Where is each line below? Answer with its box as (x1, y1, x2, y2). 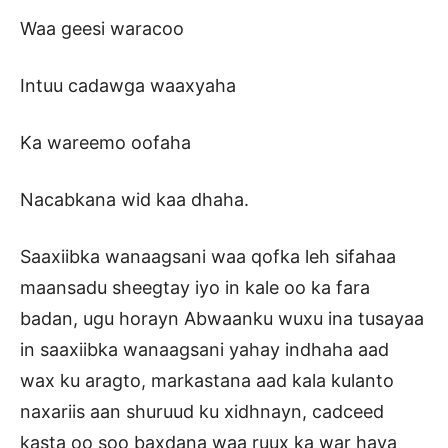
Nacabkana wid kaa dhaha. (20, 189, 249, 211)
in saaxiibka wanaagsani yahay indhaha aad (20, 339, 389, 361)
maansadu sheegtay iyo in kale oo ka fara (20, 277, 370, 299)
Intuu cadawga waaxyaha (20, 75, 236, 97)
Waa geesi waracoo (20, 18, 184, 40)
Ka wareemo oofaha (20, 132, 191, 154)
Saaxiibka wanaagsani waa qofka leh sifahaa (20, 246, 396, 268)
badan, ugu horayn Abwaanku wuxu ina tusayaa (20, 308, 424, 330)
